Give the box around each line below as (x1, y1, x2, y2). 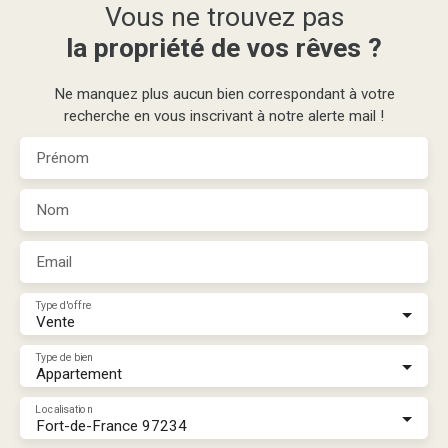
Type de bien (35, 350, 93, 364)
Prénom (36, 148, 89, 167)
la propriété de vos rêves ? (66, 31, 382, 63)
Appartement (36, 364, 122, 383)
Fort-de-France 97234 (36, 416, 187, 435)
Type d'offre (35, 298, 92, 312)
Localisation (35, 402, 93, 416)
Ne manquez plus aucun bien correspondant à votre (53, 84, 395, 103)
